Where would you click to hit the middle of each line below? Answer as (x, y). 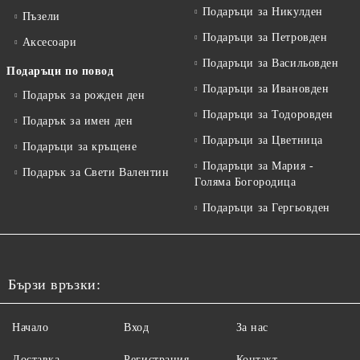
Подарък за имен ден (78, 121)
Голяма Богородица (245, 182)
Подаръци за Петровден (265, 38)
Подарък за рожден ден (84, 96)
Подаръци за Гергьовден (266, 208)
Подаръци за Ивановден (266, 89)
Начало (31, 328)
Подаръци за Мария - (258, 166)
